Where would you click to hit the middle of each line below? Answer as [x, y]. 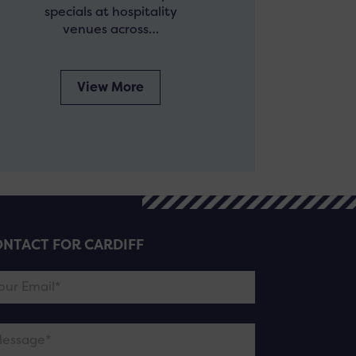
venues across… [110, 29]
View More [111, 87]
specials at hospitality [110, 11]
